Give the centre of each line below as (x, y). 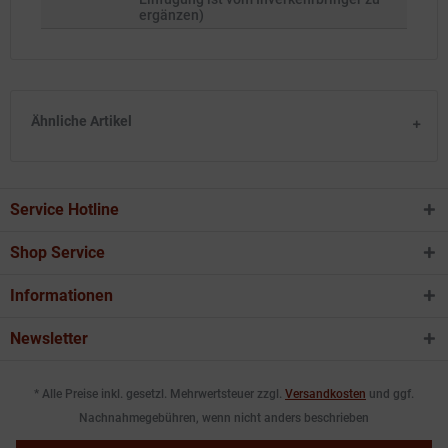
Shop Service (57, 252)
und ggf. (390, 394)
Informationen (61, 295)
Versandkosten (325, 394)
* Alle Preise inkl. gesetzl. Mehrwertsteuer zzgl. (159, 394)
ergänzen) (171, 15)
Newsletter (49, 338)
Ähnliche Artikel (81, 121)
